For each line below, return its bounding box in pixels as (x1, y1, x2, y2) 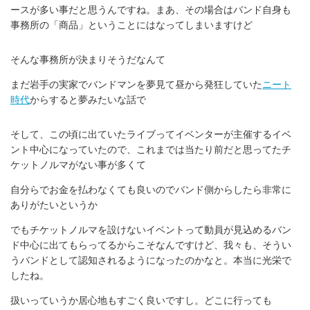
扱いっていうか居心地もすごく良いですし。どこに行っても (10, 295, 272, 307)
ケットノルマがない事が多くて (10, 159, 146, 171)
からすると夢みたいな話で (30, 94, 146, 106)
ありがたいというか (10, 199, 98, 211)
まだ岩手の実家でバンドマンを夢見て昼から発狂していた (10, 79, 262, 91)
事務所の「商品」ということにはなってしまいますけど (10, 19, 253, 31)
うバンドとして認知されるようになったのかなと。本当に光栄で (10, 255, 291, 266)
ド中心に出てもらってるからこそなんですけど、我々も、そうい (10, 239, 291, 251)
